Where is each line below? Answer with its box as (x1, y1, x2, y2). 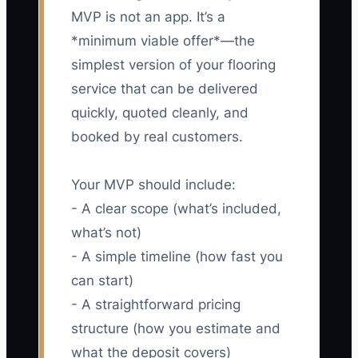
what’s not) (71, 225, 141, 241)
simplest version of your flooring (71, 57, 276, 74)
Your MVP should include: (71, 177, 236, 193)
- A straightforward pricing (71, 296, 241, 313)
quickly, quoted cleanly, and (71, 105, 249, 121)
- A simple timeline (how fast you (71, 249, 283, 265)
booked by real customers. (71, 129, 243, 145)
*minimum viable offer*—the (71, 33, 255, 50)
